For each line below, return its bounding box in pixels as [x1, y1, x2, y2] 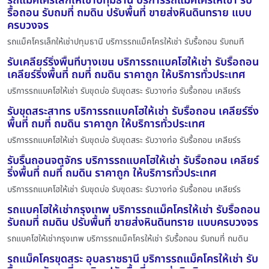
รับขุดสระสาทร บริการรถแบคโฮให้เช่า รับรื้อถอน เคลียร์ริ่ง [7, 103, 259, 120]
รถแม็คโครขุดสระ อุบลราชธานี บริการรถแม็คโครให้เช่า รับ [7, 251, 258, 268]
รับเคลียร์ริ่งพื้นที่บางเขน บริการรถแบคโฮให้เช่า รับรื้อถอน [7, 54, 259, 71]
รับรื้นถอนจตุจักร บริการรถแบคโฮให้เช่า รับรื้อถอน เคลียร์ [7, 153, 259, 169]
